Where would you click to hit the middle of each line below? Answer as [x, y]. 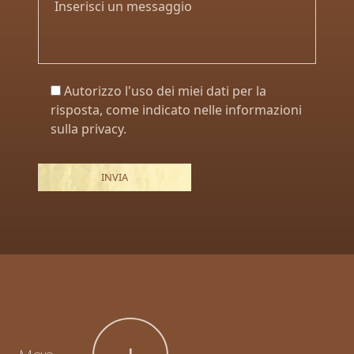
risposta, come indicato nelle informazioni [176, 109]
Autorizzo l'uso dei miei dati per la [165, 90]
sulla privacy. [88, 128]
